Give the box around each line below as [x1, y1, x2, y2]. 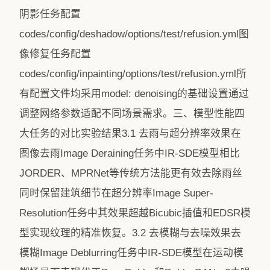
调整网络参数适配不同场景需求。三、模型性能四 [19, 108, 245, 119]
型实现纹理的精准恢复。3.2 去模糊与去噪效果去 [19, 227, 241, 239]
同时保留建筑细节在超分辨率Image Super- [19, 187, 213, 199]
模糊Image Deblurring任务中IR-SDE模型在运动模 [19, 247, 243, 259]
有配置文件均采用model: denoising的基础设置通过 [19, 88, 249, 99]
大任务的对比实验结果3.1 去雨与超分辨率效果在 [19, 128, 241, 139]
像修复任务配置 [19, 48, 91, 60]
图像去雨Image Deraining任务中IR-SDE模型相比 [19, 148, 240, 159]
